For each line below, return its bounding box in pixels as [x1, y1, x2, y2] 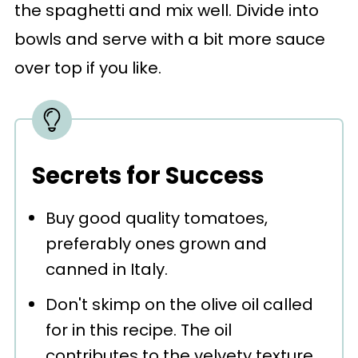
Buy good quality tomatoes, [45, 207, 268, 229]
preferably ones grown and [45, 233, 267, 255]
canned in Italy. [45, 258, 168, 280]
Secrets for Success [31, 160, 264, 192]
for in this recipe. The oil [45, 319, 232, 341]
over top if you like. [14, 57, 161, 79]
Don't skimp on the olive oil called [45, 293, 313, 316]
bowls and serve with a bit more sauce [14, 28, 325, 50]
